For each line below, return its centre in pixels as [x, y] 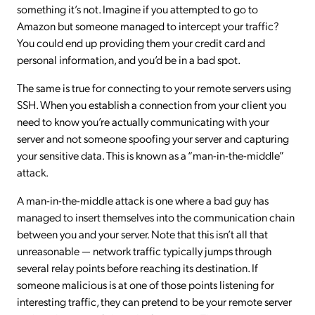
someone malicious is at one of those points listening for [146, 284]
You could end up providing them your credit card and [141, 43]
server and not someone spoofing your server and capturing [153, 138]
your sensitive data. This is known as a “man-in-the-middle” [150, 155]
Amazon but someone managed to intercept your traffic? [148, 26]
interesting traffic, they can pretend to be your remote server [154, 301]
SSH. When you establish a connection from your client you [152, 104]
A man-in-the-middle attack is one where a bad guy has [143, 200]
